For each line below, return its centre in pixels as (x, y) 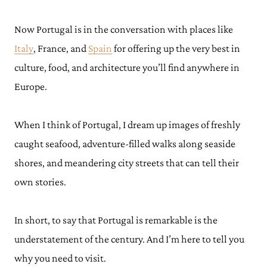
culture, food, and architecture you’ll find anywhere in (127, 67)
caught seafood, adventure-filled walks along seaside (125, 144)
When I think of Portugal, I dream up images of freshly (127, 125)
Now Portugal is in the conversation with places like (124, 29)
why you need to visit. (60, 258)
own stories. (40, 182)
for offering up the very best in (176, 48)
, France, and (61, 48)
